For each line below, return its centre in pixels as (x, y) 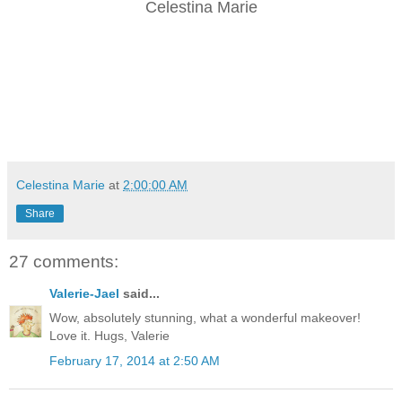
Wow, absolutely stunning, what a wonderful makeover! (205, 318)
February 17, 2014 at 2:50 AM (135, 360)
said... (140, 294)
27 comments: (64, 261)
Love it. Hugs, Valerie (109, 336)
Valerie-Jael (84, 294)
